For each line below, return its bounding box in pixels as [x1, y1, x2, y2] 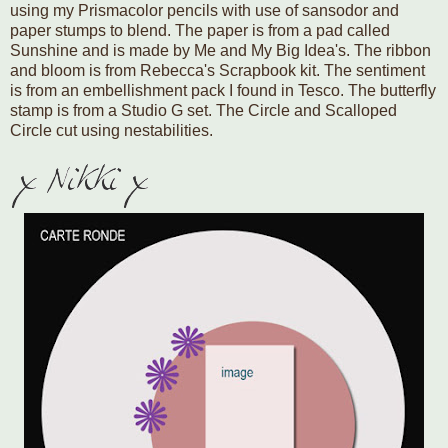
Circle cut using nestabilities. [10, 121, 213, 139]
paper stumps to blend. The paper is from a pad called [10, 21, 390, 39]
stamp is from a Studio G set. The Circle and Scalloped [10, 101, 397, 119]
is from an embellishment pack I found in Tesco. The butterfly [10, 81, 436, 99]
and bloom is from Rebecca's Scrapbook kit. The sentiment [10, 61, 425, 79]
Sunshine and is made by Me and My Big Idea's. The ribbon [10, 41, 431, 59]
